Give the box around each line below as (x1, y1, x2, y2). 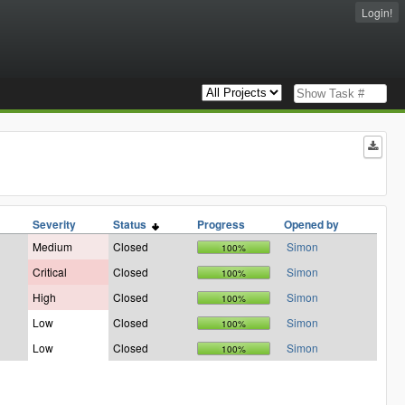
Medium (33, 239, 72, 255)
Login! (362, 5, 392, 20)
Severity (33, 216, 76, 233)
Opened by (284, 216, 339, 233)
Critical (33, 264, 67, 280)
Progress (197, 216, 245, 233)
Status (113, 216, 152, 233)
